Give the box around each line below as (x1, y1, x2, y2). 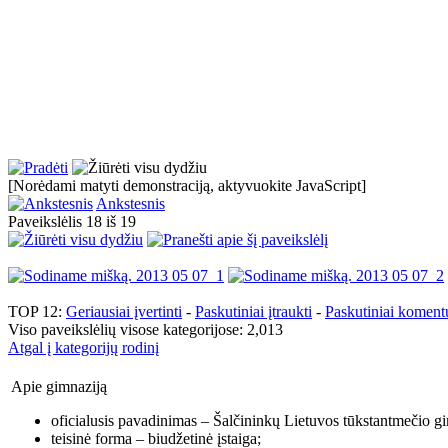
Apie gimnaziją (11, 378, 107, 396)
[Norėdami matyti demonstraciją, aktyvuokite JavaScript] (8, 177, 366, 195)
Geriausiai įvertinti (66, 303, 182, 321)
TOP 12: (8, 303, 66, 321)
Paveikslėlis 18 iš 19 (8, 213, 144, 231)
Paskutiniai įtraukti (195, 303, 312, 321)
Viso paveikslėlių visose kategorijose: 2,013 (8, 321, 283, 339)
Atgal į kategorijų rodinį (8, 339, 159, 357)
